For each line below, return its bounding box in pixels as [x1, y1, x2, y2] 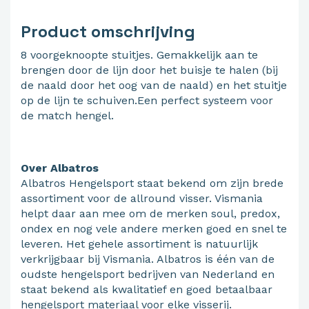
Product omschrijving [21, 21, 195, 43]
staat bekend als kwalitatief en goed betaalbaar [21, 283, 272, 297]
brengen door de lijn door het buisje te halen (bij [21, 63, 278, 77]
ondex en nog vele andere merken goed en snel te [21, 222, 287, 236]
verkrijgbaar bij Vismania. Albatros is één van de [21, 252, 275, 266]
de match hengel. [21, 109, 114, 123]
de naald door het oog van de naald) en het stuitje [21, 79, 287, 92]
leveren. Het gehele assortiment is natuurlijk [21, 237, 258, 251]
